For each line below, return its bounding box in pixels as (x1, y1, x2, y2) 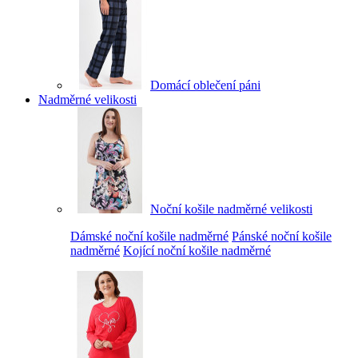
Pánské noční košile (232, 229, 332, 243)
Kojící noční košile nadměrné (123, 243, 271, 257)
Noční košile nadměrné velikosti (150, 201, 312, 216)
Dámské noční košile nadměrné (70, 229, 229, 243)
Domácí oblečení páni (150, 78, 261, 92)
